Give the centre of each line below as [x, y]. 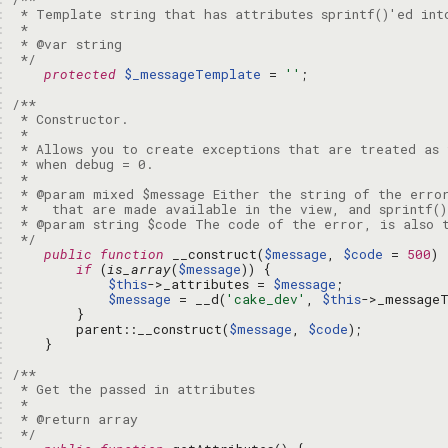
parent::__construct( [120, 329]
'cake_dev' [266, 299]
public [68, 254]
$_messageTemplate [192, 74]
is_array [139, 269]
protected [80, 74]
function [132, 254]
